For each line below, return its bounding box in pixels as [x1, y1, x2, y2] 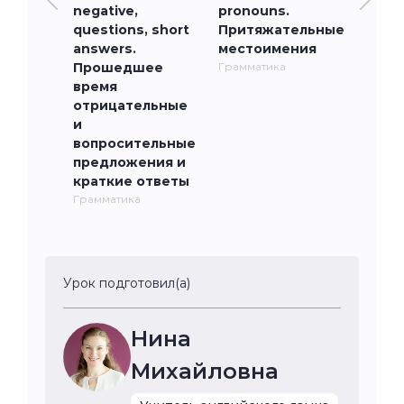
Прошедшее [73, 59, 163, 76]
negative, [73, 2, 138, 19]
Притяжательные [218, 21, 345, 38]
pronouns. [218, 2, 290, 19]
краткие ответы [73, 172, 189, 189]
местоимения [218, 40, 317, 57]
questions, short [73, 21, 189, 38]
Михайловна [130, 357, 279, 384]
